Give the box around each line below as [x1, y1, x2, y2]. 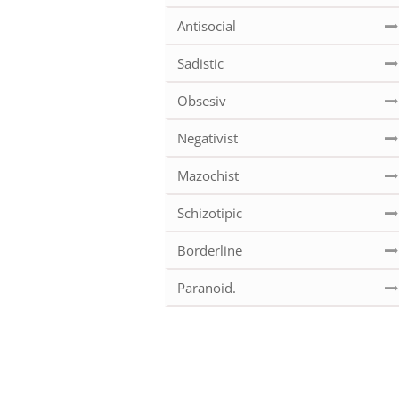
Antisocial [177, 17, 236, 36]
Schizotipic [177, 204, 242, 223]
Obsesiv [177, 92, 226, 110]
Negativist [177, 129, 238, 148]
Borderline [177, 241, 242, 260]
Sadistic [177, 54, 224, 73]
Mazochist [177, 167, 239, 185]
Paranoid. [177, 279, 236, 297]
